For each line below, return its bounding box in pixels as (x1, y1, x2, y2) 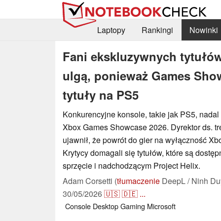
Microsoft (147, 200, 176, 211)
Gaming (120, 200, 145, 211)
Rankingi (141, 24, 173, 36)
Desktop (93, 200, 118, 211)
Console (65, 200, 91, 211)
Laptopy (97, 24, 125, 36)
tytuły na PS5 (63, 86, 139, 103)
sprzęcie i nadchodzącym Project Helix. (63, 159, 200, 171)
